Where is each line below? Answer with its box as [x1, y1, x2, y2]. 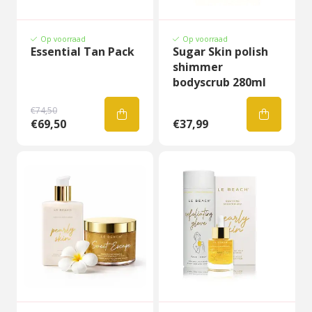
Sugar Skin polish [173, 44, 268, 59]
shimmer [173, 59, 223, 75]
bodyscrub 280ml [173, 75, 266, 90]
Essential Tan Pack [31, 44, 134, 59]
